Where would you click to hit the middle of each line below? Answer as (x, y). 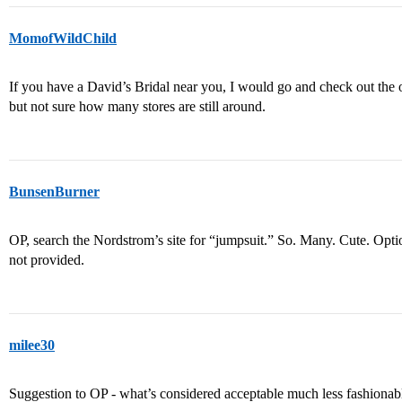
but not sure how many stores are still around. (137, 106)
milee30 (32, 345)
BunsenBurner (54, 192)
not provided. (47, 260)
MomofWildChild (63, 38)
